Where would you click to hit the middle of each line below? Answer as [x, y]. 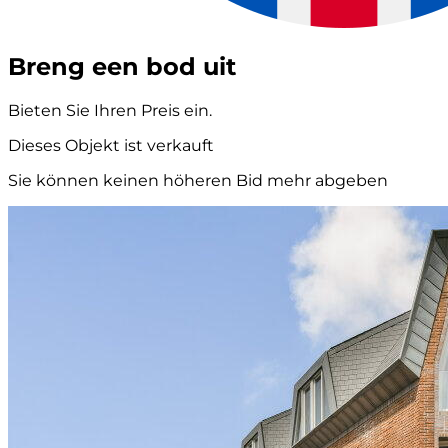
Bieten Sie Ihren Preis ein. [110, 110]
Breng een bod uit [122, 66]
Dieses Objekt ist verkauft [111, 145]
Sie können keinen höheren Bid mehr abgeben [198, 180]
